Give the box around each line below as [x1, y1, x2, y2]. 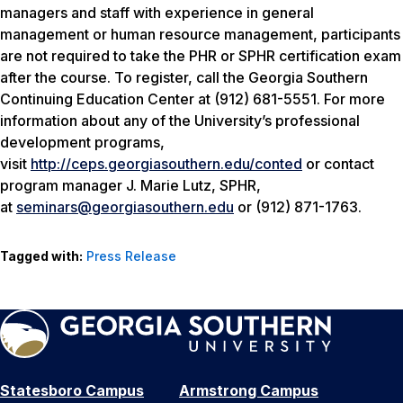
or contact [302, 155, 374, 174]
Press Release [86, 248, 176, 264]
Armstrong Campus [179, 381, 318, 400]
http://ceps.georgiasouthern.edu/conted [31, 155, 302, 174]
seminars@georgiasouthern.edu [16, 198, 234, 217]
